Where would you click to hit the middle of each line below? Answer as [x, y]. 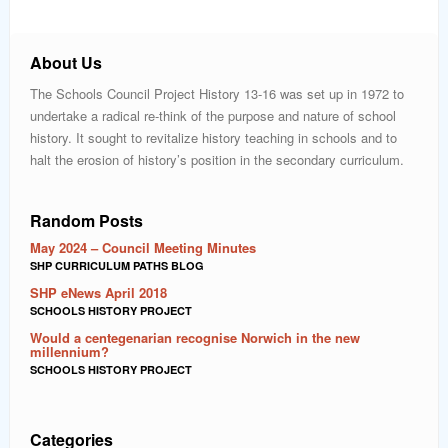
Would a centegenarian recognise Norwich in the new [195, 338]
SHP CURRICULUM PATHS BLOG [117, 266]
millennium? [69, 352]
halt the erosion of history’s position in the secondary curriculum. [217, 160]
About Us [66, 63]
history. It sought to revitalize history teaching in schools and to [213, 138]
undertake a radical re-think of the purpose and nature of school [213, 116]
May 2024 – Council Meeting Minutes [143, 248]
